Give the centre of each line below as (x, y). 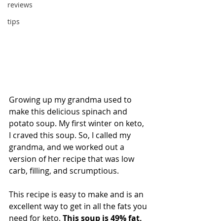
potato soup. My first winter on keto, (77, 124)
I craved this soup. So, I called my (71, 135)
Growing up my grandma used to (71, 100)
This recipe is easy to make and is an (77, 195)
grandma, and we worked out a (68, 147)
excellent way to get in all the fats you (79, 206)
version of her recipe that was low (73, 159)
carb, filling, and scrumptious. (64, 171)
